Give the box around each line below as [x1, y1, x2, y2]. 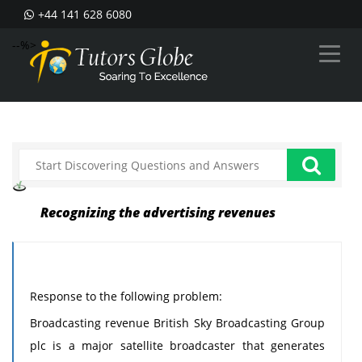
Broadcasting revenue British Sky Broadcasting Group [30, 315, 325, 330]
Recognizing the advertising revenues [40, 204, 276, 221]
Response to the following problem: [30, 288, 222, 304]
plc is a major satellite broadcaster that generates [30, 338, 325, 353]
